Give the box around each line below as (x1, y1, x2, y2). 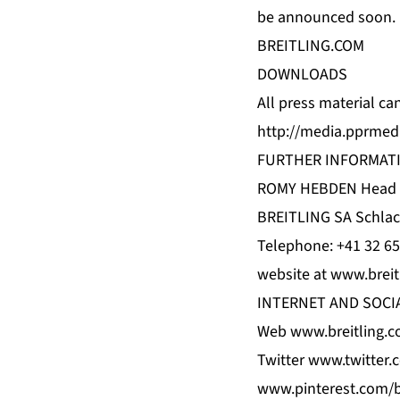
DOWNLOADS (257, 63, 347, 87)
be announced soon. (257, 6, 396, 29)
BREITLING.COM (257, 35, 364, 58)
